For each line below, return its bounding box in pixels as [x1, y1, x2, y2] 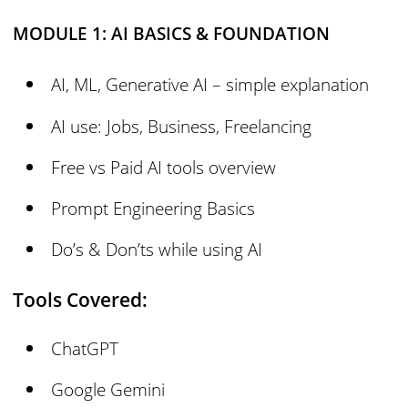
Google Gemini [51, 377, 166, 403]
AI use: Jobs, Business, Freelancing [51, 113, 312, 138]
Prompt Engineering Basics [51, 195, 256, 220]
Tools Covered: [13, 286, 148, 312]
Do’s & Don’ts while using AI [51, 237, 263, 262]
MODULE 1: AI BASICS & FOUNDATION [13, 21, 331, 46]
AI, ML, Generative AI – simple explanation [51, 72, 370, 97]
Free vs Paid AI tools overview [51, 154, 277, 179]
